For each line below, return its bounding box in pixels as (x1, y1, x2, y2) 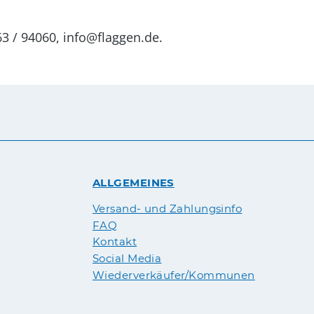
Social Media (93, 251, 162, 265)
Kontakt (93, 235, 137, 249)
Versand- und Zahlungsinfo (93, 202, 243, 216)
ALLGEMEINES (93, 176, 175, 189)
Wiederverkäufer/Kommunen (93, 268, 255, 282)
